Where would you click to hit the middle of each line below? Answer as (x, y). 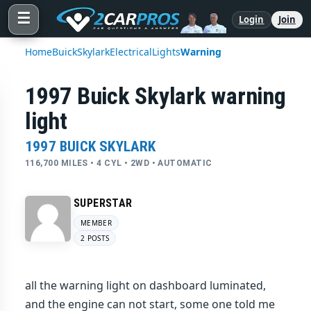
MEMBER (96, 223)
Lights (166, 52)
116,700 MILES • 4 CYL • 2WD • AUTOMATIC (119, 163)
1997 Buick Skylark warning (155, 96)
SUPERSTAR (103, 203)
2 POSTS (95, 238)
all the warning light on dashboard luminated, (145, 285)
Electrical (131, 52)
